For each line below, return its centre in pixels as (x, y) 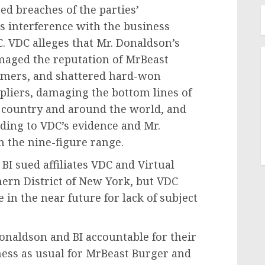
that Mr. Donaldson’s (125, 42)
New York (104, 181)
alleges (51, 42)
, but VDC (154, 181)
